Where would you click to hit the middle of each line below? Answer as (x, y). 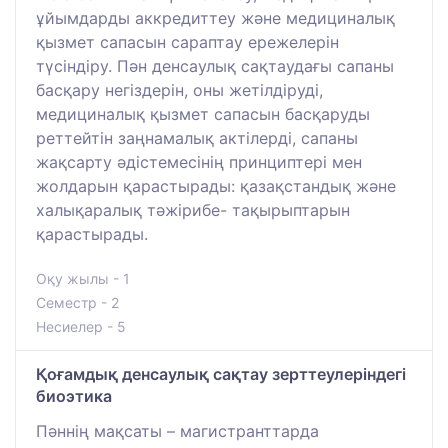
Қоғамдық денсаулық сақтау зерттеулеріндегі (221, 374)
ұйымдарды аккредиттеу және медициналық (215, 18)
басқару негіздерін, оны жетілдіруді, (179, 90)
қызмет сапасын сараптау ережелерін (187, 42)
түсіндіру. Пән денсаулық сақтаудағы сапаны (215, 66)
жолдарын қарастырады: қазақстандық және (216, 186)
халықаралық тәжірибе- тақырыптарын (193, 210)
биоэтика (74, 396)
